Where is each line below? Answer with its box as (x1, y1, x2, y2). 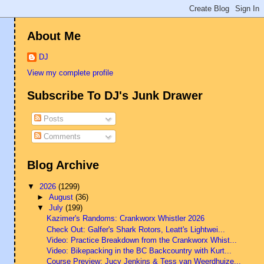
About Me (27, 29, 81, 43)
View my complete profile (27, 68, 114, 77)
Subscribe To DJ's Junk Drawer (27, 89, 203, 103)
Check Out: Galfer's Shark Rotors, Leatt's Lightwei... (46, 225, 225, 234)
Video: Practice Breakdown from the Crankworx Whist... (46, 235, 237, 245)
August (48, 192, 75, 202)
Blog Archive (27, 159, 100, 172)
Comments (41, 131, 81, 141)
